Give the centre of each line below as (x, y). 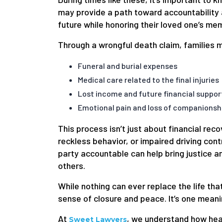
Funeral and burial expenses (128, 66)
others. (72, 166)
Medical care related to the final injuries (148, 80)
